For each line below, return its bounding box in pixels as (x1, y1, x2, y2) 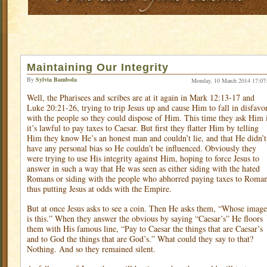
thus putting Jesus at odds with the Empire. (27, 183, 172, 194)
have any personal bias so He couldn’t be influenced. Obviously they (27, 142, 256, 154)
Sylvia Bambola (36, 75, 77, 83)
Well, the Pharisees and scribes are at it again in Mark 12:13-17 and (27, 92, 254, 103)
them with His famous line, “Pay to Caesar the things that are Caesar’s (27, 223, 263, 234)
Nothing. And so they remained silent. (27, 243, 156, 254)
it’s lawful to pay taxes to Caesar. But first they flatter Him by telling (27, 122, 259, 133)
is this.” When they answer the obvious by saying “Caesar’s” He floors (27, 213, 263, 224)
